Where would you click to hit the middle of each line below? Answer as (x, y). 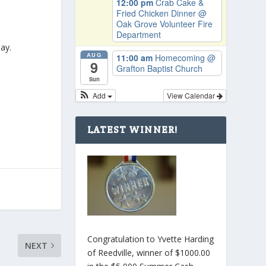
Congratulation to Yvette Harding (150, 239)
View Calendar (191, 95)
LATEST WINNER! (132, 129)
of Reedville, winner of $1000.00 (148, 253)
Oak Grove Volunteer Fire (164, 24)
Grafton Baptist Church (159, 69)
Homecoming (181, 58)
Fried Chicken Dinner (157, 13)
